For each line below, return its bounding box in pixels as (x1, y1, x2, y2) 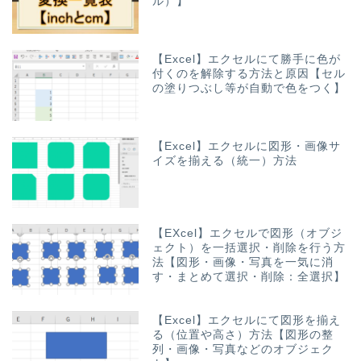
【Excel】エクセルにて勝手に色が (152, 52, 342, 65)
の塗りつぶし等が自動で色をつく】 (152, 81, 346, 94)
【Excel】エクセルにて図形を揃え (152, 314, 342, 327)
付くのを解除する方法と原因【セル (152, 67, 346, 80)
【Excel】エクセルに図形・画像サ (152, 140, 342, 153)
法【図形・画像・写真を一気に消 (152, 256, 334, 269)
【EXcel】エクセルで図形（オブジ (152, 227, 343, 240)
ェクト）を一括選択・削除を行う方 (152, 242, 346, 255)
